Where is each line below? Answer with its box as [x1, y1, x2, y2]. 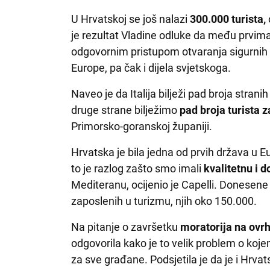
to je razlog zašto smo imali [71, 162, 204, 175]
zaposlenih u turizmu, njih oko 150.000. [71, 194, 260, 207]
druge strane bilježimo [71, 103, 180, 116]
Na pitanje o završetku [71, 220, 181, 233]
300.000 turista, [190, 12, 266, 25]
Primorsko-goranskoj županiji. [71, 119, 213, 133]
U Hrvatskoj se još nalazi [71, 12, 190, 25]
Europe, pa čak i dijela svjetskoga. [71, 61, 231, 74]
